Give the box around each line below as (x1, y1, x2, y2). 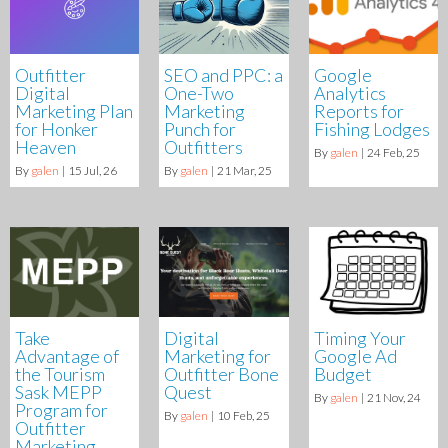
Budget (313, 363, 372, 385)
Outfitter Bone (164, 363, 280, 385)
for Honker (15, 117, 98, 140)
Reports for (313, 99, 404, 122)
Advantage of (15, 345, 119, 367)
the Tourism (15, 363, 105, 385)
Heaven (15, 135, 76, 158)
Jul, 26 (84, 162, 117, 178)
